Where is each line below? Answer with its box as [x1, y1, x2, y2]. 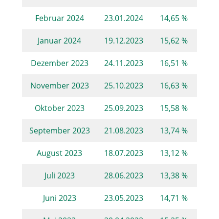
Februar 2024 [35, 12, 84, 23]
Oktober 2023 [34, 102, 85, 113]
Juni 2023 [43, 192, 76, 203]
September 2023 [29, 124, 90, 136]
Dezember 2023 [30, 57, 88, 68]
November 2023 [30, 79, 89, 91]
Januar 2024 [38, 34, 82, 46]
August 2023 [37, 147, 83, 158]
